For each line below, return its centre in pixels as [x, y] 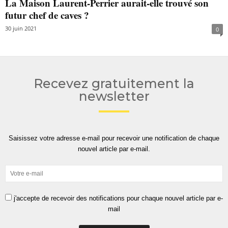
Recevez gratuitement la [114, 84]
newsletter [114, 96]
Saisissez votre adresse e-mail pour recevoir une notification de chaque [114, 138]
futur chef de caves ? [47, 15]
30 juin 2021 [21, 28]
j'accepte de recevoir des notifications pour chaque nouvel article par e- [117, 198]
